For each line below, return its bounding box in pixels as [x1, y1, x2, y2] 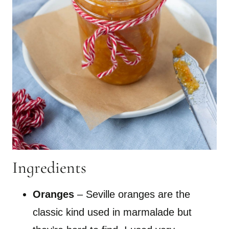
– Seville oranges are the [77, 188, 190, 200]
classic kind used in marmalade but [33, 206, 192, 218]
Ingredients [12, 157, 86, 177]
